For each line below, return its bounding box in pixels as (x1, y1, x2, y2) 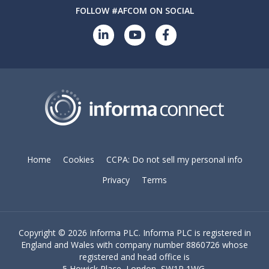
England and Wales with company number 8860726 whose (21, 239, 248, 250)
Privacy (102, 174, 130, 186)
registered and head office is (79, 251, 190, 262)
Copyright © (18, 227, 68, 238)
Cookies (62, 154, 94, 165)
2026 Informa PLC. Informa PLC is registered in (67, 227, 251, 238)
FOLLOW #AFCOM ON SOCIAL (75, 5, 194, 16)
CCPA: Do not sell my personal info (106, 154, 243, 165)
